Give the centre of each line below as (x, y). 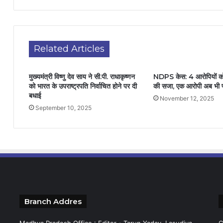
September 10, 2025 (63, 108)
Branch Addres (53, 201)
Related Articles (69, 49)
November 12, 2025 (187, 98)
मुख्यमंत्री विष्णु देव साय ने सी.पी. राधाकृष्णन (82, 77)
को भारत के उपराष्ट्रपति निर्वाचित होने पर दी (83, 86)
